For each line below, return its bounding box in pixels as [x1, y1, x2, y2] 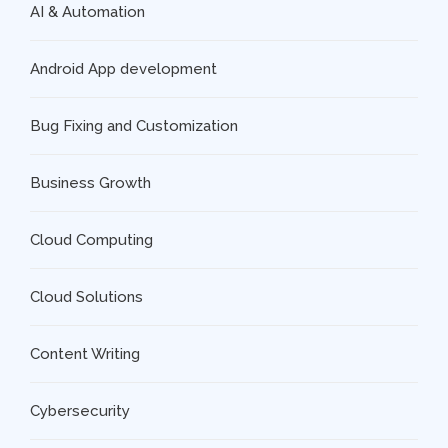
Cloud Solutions [30, 288, 143, 307]
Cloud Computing [30, 231, 153, 250]
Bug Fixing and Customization [30, 117, 238, 136]
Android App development [30, 60, 217, 79]
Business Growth [30, 174, 151, 193]
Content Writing [30, 345, 140, 364]
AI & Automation [30, 3, 145, 22]
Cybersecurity [30, 402, 130, 421]
